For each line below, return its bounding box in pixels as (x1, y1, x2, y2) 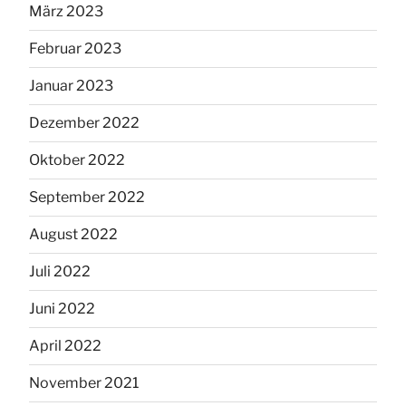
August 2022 (29, 225, 118, 243)
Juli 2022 (29, 262, 91, 280)
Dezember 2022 (29, 113, 140, 131)
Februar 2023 (29, 39, 121, 57)
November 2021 (29, 373, 139, 391)
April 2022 (29, 336, 101, 354)
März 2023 (29, 2, 103, 20)
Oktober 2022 (29, 150, 125, 169)
